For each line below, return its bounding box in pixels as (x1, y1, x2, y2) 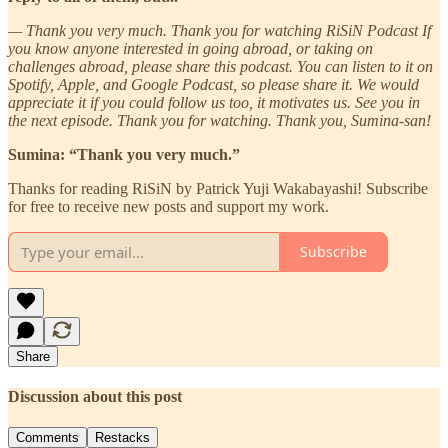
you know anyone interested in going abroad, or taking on (8, 39, 373, 57)
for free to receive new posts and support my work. (8, 197, 329, 215)
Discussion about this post (8, 388, 182, 406)
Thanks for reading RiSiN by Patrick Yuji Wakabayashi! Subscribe (8, 179, 428, 197)
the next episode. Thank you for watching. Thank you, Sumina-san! (8, 111, 431, 129)
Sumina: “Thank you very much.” (8, 145, 240, 163)
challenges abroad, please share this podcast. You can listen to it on (8, 57, 433, 75)
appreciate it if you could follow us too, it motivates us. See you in (8, 93, 420, 111)
